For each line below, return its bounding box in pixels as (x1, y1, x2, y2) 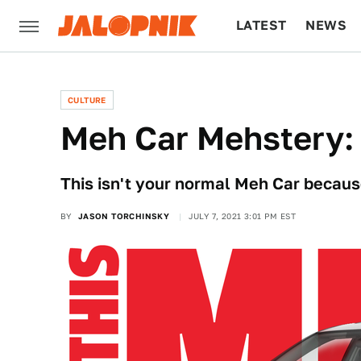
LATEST (236, 18, 287, 33)
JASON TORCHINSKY (77, 211, 170, 221)
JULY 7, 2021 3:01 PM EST (188, 211, 297, 221)
